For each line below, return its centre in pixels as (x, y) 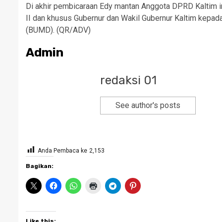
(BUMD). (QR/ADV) (58, 30)
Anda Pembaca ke (62, 151)
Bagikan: (40, 166)
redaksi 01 (128, 80)
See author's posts (148, 105)
